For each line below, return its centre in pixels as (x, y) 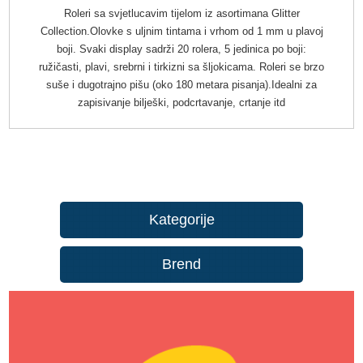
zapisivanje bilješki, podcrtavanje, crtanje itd (181, 102)
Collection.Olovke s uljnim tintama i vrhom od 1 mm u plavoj (181, 31)
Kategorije (181, 219)
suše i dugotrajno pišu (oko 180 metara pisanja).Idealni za (181, 84)
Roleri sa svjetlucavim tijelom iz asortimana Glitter (181, 13)
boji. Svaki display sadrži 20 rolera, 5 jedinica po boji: (181, 49)
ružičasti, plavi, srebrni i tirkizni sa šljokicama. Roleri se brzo (181, 66)
